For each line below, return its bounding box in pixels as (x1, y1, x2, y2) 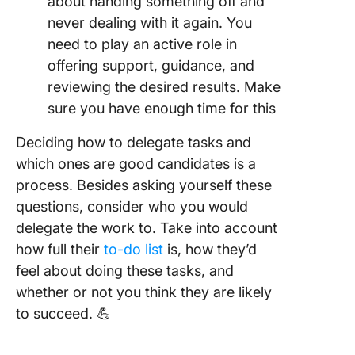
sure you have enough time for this (48, 100, 276, 116)
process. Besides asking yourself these (16, 177, 272, 193)
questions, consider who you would (16, 198, 248, 215)
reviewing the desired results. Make (48, 78, 281, 95)
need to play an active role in (48, 36, 237, 52)
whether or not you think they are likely (16, 284, 272, 300)
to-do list (104, 241, 163, 258)
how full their (16, 241, 104, 258)
